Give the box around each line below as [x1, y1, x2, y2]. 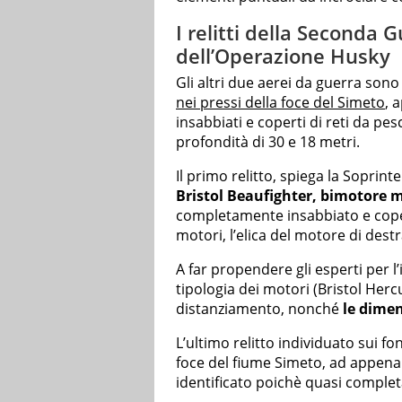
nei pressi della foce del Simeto [176, 92, 385, 112]
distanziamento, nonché [176, 298, 343, 319]
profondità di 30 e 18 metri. [176, 131, 360, 152]
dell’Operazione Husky [176, 42, 390, 70]
